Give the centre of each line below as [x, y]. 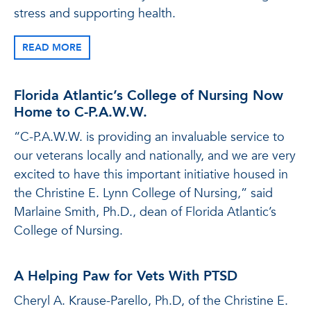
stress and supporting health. [95, 14]
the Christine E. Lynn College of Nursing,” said [143, 193]
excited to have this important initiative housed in [151, 175]
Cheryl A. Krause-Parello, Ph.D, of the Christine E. [151, 301]
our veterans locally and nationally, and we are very [155, 156]
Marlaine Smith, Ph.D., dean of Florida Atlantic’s [145, 212]
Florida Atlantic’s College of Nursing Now [149, 95]
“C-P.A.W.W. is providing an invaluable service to [149, 137]
